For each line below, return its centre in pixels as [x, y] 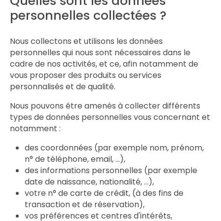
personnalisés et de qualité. [63, 87]
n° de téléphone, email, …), [75, 159]
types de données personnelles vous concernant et [110, 117]
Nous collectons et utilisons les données [86, 41]
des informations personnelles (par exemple [111, 170]
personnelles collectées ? [88, 16]
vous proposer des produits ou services [86, 75]
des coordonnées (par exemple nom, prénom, [114, 148]
